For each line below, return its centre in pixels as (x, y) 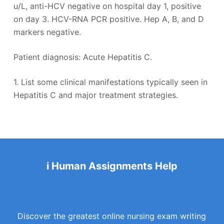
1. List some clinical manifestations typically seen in (110, 82)
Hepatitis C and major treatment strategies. (95, 95)
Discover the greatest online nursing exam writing (112, 216)
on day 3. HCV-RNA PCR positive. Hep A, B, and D (108, 19)
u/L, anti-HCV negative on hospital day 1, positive (107, 6)
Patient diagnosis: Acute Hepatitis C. (82, 57)
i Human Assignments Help (112, 166)
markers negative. (47, 32)
